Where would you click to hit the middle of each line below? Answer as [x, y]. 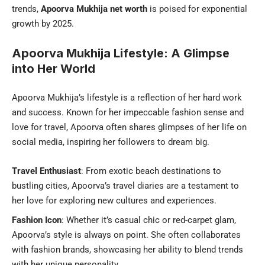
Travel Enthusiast [46, 171]
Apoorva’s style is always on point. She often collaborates [126, 235]
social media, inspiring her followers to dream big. [111, 142]
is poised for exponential [197, 9]
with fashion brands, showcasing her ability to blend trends [127, 249]
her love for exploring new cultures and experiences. [114, 200]
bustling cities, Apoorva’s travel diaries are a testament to [125, 185]
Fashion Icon [37, 220]
